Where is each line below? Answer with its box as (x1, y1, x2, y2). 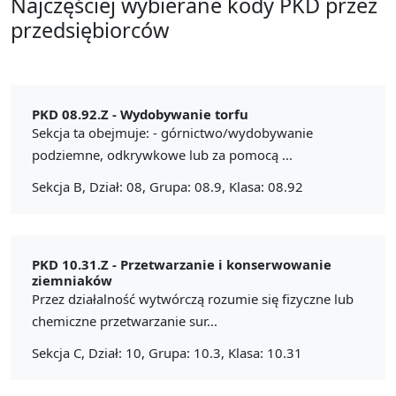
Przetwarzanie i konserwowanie (120, 255, 331, 273)
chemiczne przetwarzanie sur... (32, 311, 217, 330)
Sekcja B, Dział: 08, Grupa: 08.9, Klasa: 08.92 (32, 177, 303, 195)
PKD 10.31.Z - (32, 255, 120, 273)
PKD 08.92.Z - (32, 104, 120, 123)
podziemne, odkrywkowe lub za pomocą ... (32, 145, 293, 164)
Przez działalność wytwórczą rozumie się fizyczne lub (32, 289, 354, 308)
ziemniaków (32, 270, 112, 289)
